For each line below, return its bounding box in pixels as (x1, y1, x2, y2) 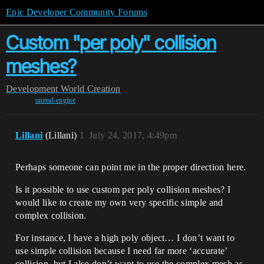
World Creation (60, 84, 121, 94)
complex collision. (15, 210, 87, 220)
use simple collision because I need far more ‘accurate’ (15, 246, 227, 256)
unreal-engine (35, 96, 76, 104)
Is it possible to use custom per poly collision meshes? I (15, 184, 231, 194)
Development (6, 84, 58, 94)
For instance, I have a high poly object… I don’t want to (15, 233, 235, 243)
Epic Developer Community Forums (6, 7, 147, 17)
